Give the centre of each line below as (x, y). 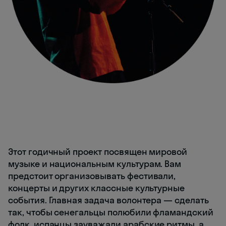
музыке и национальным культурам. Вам (95, 163)
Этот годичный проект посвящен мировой (98, 151)
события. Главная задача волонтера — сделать (108, 200)
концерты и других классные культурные (97, 188)
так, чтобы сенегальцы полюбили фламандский (111, 212)
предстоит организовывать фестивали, (92, 176)
